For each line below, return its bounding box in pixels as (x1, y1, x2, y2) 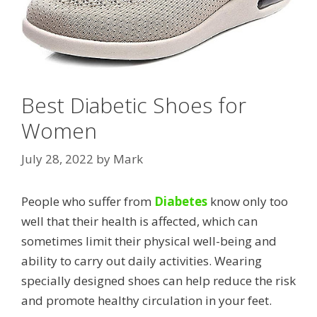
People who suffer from (21, 192, 154, 209)
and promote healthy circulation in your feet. (21, 292, 272, 309)
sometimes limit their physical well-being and (21, 232, 277, 249)
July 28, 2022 (21, 150, 93, 167)
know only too (207, 192, 288, 209)
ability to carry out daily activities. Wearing (21, 252, 262, 269)
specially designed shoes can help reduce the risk (21, 272, 296, 289)
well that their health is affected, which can (21, 212, 258, 229)
